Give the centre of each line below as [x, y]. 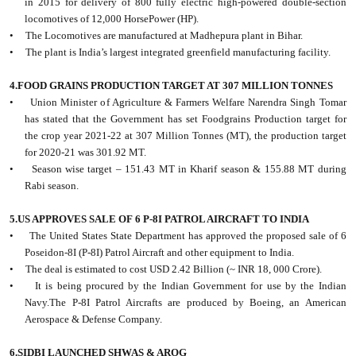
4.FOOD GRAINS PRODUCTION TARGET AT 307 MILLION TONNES [172, 86]
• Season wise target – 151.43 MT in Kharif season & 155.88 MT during [178, 169]
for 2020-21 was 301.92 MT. [86, 153]
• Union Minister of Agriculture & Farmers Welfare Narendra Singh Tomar [178, 103]
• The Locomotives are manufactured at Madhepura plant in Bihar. [157, 36]
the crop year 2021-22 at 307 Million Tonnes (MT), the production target [186, 136]
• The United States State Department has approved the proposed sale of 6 [178, 236]
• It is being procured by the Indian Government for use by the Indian [178, 286]
